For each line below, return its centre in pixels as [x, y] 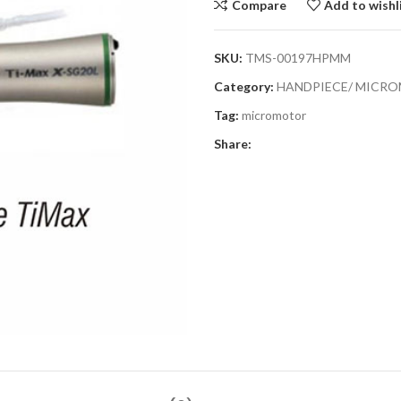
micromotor [274, 115]
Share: [233, 144]
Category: [244, 86]
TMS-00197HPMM [298, 58]
